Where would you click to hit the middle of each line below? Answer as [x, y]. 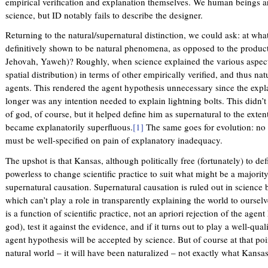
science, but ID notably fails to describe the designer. [104, 15]
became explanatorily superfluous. [69, 127]
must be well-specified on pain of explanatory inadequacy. [114, 140]
